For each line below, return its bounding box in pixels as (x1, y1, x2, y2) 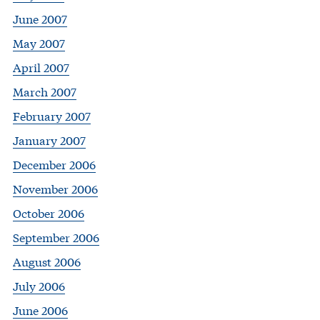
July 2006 (13, 276, 65, 294)
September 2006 (13, 228, 99, 245)
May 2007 (13, 34, 65, 51)
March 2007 (13, 82, 76, 99)
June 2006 (13, 301, 68, 318)
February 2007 (13, 106, 91, 124)
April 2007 (13, 58, 69, 75)
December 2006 (13, 155, 96, 172)
